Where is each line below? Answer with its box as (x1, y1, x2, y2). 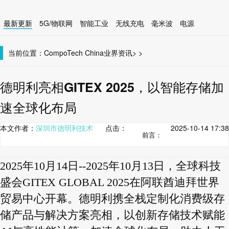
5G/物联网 (39, 18, 73, 28)
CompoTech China (44, 48, 104, 58)
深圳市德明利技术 (36, 123, 93, 133)
